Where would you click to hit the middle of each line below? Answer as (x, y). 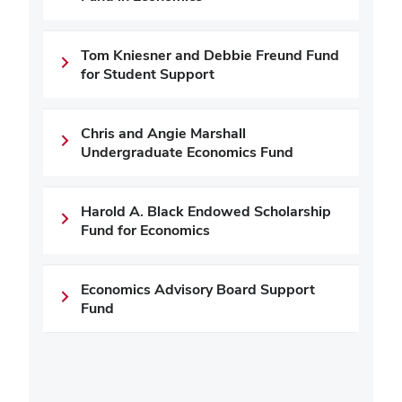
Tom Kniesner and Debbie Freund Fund (210, 55)
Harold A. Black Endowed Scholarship (206, 211)
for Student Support (148, 74)
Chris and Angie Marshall (163, 133)
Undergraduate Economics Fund (187, 152)
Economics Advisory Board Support (198, 289)
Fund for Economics (145, 230)
